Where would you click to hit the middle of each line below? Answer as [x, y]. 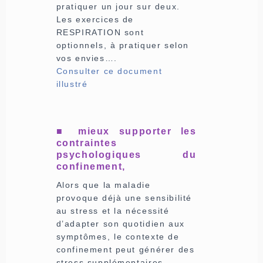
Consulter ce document [109, 71]
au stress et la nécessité [113, 210]
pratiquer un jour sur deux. [118, 6]
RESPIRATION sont [100, 32]
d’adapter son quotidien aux [120, 223]
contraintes [87, 143]
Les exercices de [95, 19]
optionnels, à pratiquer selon [122, 45]
